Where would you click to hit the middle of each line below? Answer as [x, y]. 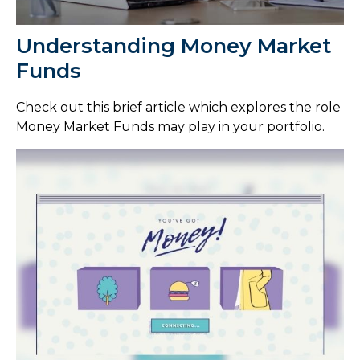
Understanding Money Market [174, 46]
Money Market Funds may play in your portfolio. [170, 126]
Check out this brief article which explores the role [178, 107]
